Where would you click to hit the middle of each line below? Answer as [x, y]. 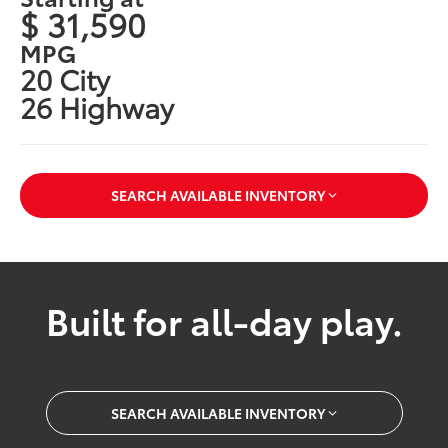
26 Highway [97, 106]
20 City [65, 78]
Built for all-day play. [224, 319]
